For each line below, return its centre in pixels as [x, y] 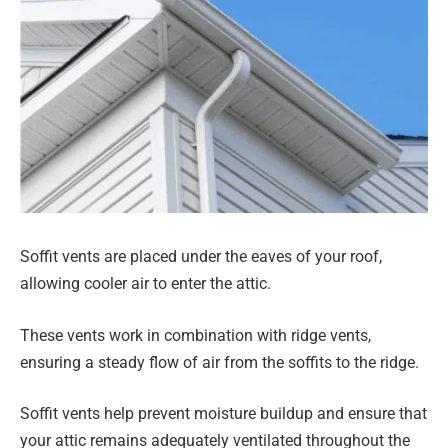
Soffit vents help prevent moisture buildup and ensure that [223, 414]
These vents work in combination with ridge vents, [195, 335]
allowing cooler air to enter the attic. [145, 284]
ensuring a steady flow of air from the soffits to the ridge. [219, 362]
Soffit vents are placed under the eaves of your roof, [201, 257]
